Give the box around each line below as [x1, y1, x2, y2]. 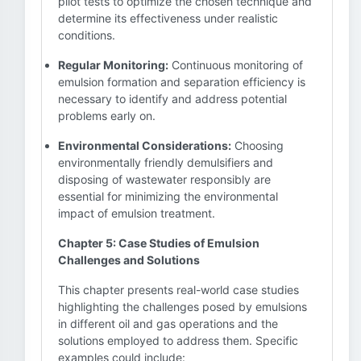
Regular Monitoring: [58, 58, 168, 72]
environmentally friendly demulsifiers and [58, 156, 273, 169]
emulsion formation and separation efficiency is [58, 75, 305, 89]
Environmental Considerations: [58, 139, 231, 152]
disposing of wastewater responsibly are [58, 172, 271, 186]
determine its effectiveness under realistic [58, 11, 278, 25]
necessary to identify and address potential [58, 92, 287, 106]
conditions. [58, 28, 115, 42]
